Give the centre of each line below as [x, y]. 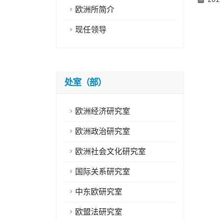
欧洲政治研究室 [103, 131]
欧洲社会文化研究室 [110, 151]
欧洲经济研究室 [103, 111]
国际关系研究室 [103, 172]
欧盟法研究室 [99, 212]
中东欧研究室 [99, 192]
